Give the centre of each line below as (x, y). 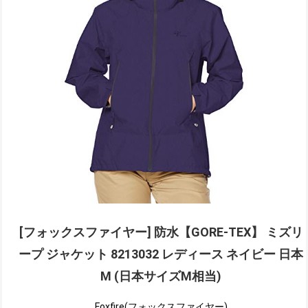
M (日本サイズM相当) (161, 276)
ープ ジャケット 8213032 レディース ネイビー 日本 (161, 254)
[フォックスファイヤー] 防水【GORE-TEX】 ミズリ (161, 232)
